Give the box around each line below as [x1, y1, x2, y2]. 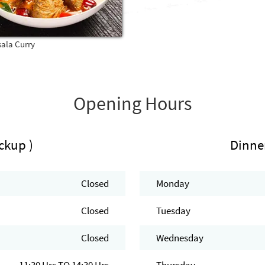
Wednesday [156, 231, 203, 245]
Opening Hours [73, 92, 192, 116]
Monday [156, 177, 189, 190]
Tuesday [156, 204, 190, 218]
